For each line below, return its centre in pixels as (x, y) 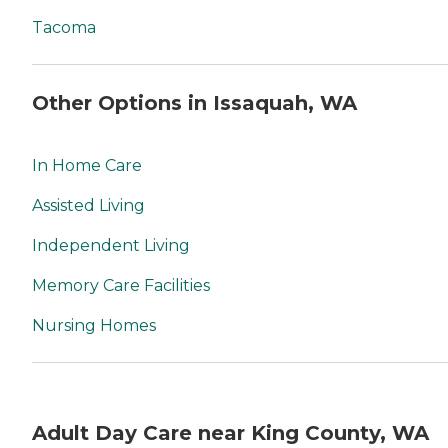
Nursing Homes (94, 325)
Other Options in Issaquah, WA (194, 103)
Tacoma (64, 27)
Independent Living (111, 245)
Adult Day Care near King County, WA (230, 433)
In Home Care (87, 165)
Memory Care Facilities (121, 285)
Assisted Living (88, 205)
